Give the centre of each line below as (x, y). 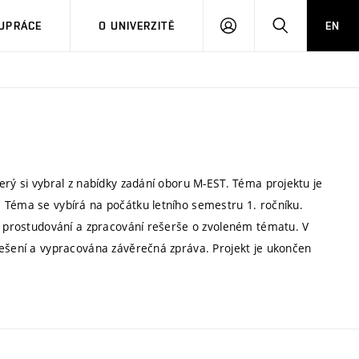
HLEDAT (309, 25)
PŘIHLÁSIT (264, 25)
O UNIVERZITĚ (137, 26)
